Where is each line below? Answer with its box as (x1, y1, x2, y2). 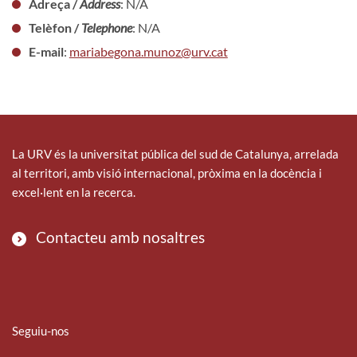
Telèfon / (28, 19, 81, 35)
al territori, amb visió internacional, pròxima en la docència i (12, 165, 322, 180)
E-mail (28, 43, 64, 59)
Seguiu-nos (12, 323, 69, 338)
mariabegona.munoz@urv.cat (69, 43, 228, 59)
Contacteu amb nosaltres (36, 227, 205, 246)
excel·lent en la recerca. (12, 184, 135, 199)
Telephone (80, 19, 132, 35)
